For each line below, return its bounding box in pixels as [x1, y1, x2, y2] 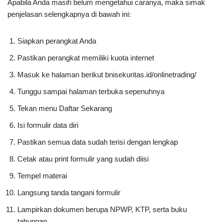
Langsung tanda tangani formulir [17, 188, 120, 197]
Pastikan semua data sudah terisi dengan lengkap [17, 138, 178, 146]
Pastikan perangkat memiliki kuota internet [17, 54, 154, 62]
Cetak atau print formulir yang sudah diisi [17, 155, 149, 163]
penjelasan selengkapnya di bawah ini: [7, 10, 131, 18]
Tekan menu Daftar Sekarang [17, 104, 112, 112]
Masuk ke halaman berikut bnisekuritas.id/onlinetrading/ [17, 70, 196, 79]
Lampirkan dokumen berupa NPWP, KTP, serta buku [17, 205, 187, 214]
